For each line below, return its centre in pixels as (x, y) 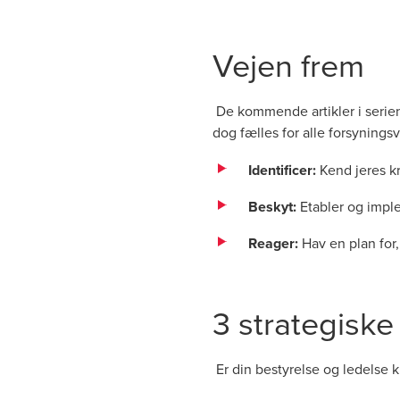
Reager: (273, 243)
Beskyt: (272, 207)
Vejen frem (288, 65)
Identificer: (284, 170)
